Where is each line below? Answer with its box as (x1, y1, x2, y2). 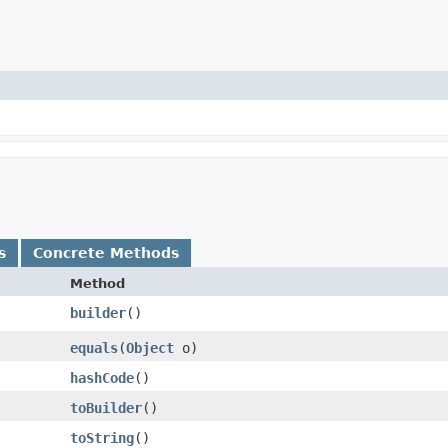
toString (70, 429, 134, 446)
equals (70, 339, 118, 356)
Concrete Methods (33, 244, 179, 261)
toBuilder (70, 399, 142, 416)
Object (126, 339, 174, 356)
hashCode (70, 369, 134, 386)
